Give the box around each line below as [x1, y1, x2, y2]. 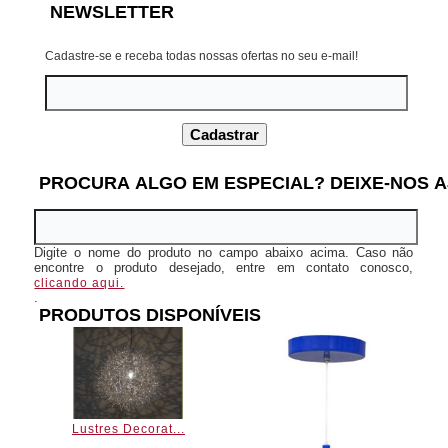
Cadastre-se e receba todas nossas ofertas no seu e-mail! [44, 49, 358, 64]
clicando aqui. [34, 276, 125, 291]
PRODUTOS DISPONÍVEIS [39, 305, 267, 326]
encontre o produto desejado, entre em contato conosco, [34, 260, 414, 276]
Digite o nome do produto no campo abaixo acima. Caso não [34, 245, 414, 261]
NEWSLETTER [49, 2, 174, 23]
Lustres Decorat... [71, 422, 185, 437]
